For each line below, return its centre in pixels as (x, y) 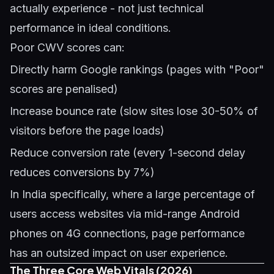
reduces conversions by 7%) (82, 172)
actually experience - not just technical (107, 8)
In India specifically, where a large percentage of (132, 194)
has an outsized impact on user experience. (119, 253)
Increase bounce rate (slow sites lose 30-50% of (134, 111)
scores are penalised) (64, 89)
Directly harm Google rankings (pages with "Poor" (137, 69)
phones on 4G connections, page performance (127, 233)
